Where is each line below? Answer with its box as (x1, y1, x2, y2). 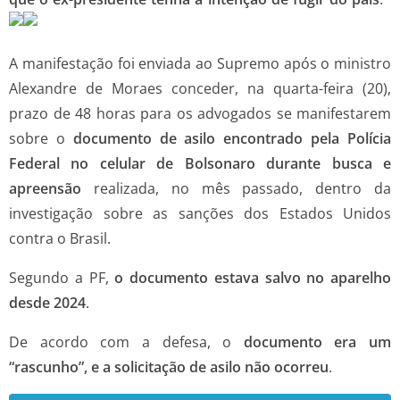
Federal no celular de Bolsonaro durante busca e (9, 153, 391, 173)
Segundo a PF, (9, 267, 115, 287)
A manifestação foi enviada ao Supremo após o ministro (9, 53, 391, 73)
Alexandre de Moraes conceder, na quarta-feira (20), (9, 78, 391, 98)
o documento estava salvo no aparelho (114, 267, 391, 287)
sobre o (9, 128, 73, 148)
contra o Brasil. (9, 228, 114, 248)
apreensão (9, 178, 94, 198)
